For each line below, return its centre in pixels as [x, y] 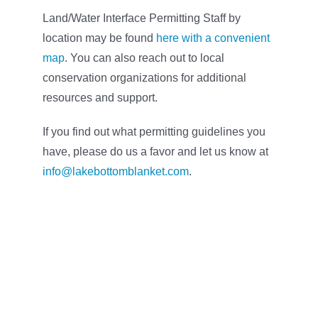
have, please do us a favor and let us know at [155, 151]
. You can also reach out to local [144, 57]
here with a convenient [213, 38]
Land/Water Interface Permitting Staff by [141, 18]
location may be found [99, 38]
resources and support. [100, 97]
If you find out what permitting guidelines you [154, 131]
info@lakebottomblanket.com [115, 171]
